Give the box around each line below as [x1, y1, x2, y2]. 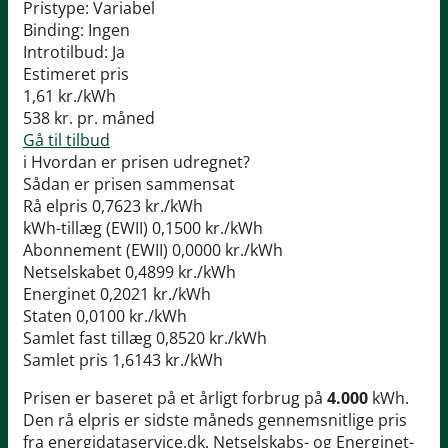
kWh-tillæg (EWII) [23, 217, 148, 240]
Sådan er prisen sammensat [23, 173, 235, 196]
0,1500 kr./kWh [152, 217, 263, 240]
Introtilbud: [23, 41, 108, 64]
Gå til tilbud [23, 129, 110, 152]
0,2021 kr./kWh [100, 283, 211, 306]
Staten [23, 305, 72, 328]
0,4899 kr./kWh [125, 261, 236, 284]
